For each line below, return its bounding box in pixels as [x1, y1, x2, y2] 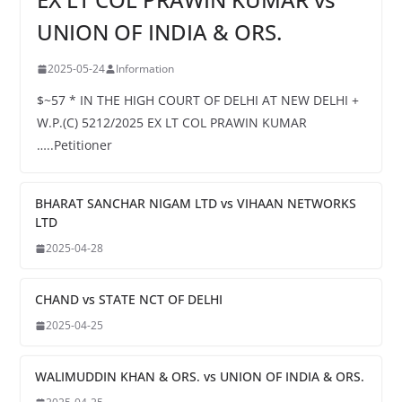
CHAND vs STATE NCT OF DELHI [34, 291, 223, 309]
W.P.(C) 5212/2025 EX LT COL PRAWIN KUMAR [36, 114, 307, 132]
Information [115, 61, 174, 77]
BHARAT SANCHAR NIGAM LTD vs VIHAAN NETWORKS [34, 195, 356, 213]
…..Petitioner [36, 136, 112, 154]
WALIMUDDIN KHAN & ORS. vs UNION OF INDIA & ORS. [34, 368, 364, 386]
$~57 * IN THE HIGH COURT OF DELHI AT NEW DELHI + [36, 92, 359, 109]
